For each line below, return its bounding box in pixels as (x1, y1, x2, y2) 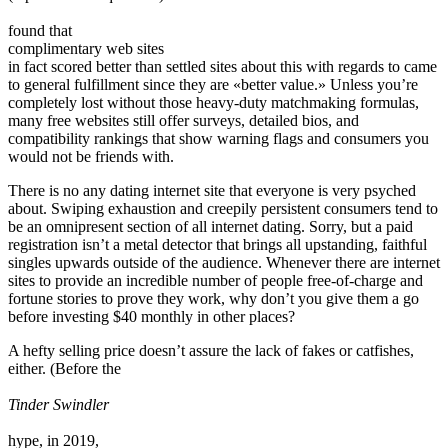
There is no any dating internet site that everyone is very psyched (8, 181, 416, 199)
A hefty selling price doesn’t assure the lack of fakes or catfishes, (8, 341, 414, 359)
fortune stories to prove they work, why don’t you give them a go (8, 289, 419, 307)
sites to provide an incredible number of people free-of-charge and (8, 271, 423, 289)
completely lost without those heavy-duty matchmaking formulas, (8, 93, 419, 111)
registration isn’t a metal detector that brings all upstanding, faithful (8, 235, 427, 253)
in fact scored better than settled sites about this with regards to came (8, 57, 437, 75)
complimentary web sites (8, 39, 164, 57)
